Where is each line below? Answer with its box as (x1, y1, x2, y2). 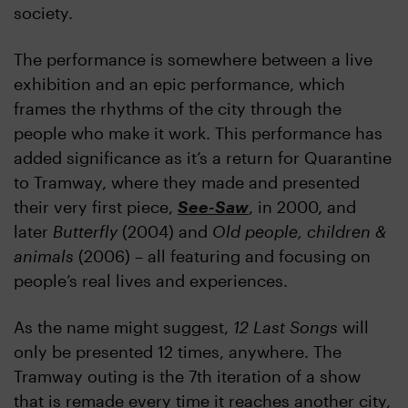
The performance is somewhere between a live (14, 49, 372, 70)
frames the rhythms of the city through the (14, 98, 342, 119)
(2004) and (117, 221, 212, 242)
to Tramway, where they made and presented (14, 172, 360, 193)
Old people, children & (212, 221, 386, 242)
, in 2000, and (249, 197, 356, 218)
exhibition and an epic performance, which (14, 74, 345, 95)
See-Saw (178, 197, 249, 218)
